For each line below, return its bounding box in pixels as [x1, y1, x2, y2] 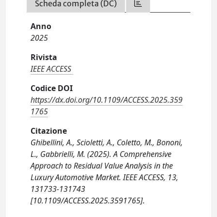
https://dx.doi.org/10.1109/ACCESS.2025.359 [31, 94, 183, 105]
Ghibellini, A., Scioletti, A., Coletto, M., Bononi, [31, 137, 183, 148]
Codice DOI [31, 83, 73, 93]
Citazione [31, 125, 67, 136]
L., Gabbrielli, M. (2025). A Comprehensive [31, 149, 172, 159]
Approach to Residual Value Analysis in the [31, 160, 173, 171]
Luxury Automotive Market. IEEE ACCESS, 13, [31, 172, 179, 183]
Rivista [31, 52, 58, 62]
